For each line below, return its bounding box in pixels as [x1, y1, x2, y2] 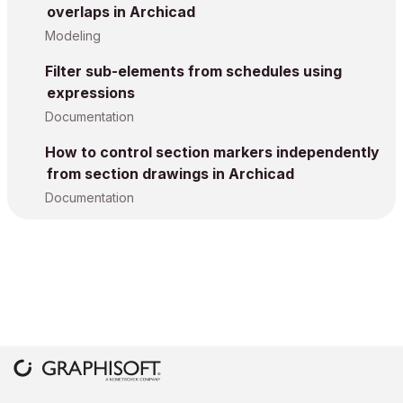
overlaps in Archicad [47, 2, 195, 21]
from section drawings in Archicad [47, 164, 294, 183]
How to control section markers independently [45, 142, 380, 161]
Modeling [45, 27, 101, 43]
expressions [47, 83, 135, 102]
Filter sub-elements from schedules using [45, 61, 342, 80]
